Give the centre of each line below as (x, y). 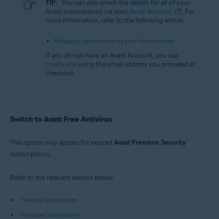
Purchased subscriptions (51, 214)
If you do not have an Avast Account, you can (112, 55)
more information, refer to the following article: (115, 20)
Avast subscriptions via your (87, 11)
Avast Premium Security (150, 142)
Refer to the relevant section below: (62, 178)
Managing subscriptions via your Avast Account (114, 41)
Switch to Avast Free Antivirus (61, 119)
